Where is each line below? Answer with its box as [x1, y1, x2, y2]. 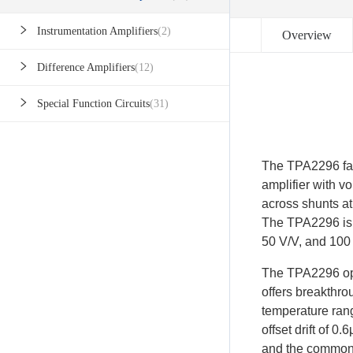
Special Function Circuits [37, 98, 150, 110]
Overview [282, 28, 332, 42]
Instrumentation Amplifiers [37, 25, 158, 38]
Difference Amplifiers [37, 61, 135, 74]
